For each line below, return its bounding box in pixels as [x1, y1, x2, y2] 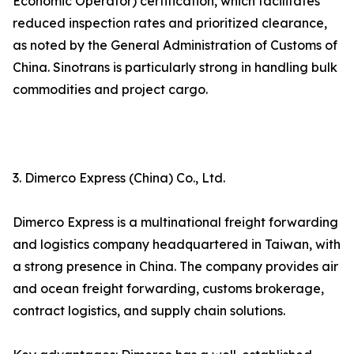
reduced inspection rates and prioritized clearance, [13, 15, 327, 32]
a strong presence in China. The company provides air [13, 258, 338, 275]
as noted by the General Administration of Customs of [13, 37, 337, 54]
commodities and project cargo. [13, 81, 208, 98]
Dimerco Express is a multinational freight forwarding [13, 214, 338, 231]
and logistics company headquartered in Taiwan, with [13, 236, 341, 253]
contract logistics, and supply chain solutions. [13, 303, 285, 319]
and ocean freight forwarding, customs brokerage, [13, 281, 324, 297]
